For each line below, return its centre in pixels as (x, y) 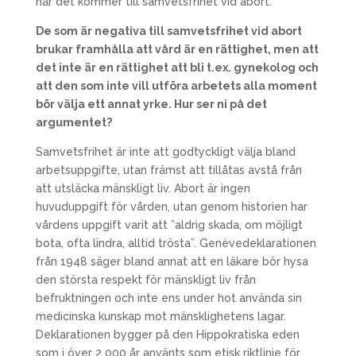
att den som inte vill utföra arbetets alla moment (176, 86)
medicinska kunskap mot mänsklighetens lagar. (161, 316)
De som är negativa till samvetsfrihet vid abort (168, 31)
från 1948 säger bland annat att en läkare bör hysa (172, 261)
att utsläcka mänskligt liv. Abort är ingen (143, 188)
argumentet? (74, 122)
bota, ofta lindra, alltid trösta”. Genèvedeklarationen (176, 243)
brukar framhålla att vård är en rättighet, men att (177, 49)
